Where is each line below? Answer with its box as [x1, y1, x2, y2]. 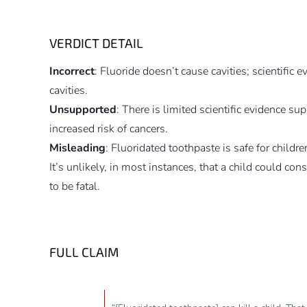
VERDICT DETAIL [49, 35, 143, 51]
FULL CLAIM [49, 244, 119, 260]
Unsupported [49, 102, 116, 118]
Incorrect [49, 64, 95, 79]
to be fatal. [49, 179, 100, 195]
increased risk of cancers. [49, 121, 168, 137]
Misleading [49, 140, 106, 156]
